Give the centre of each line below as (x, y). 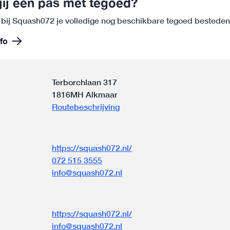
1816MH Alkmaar (85, 94)
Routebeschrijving (86, 107)
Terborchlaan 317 (85, 82)
